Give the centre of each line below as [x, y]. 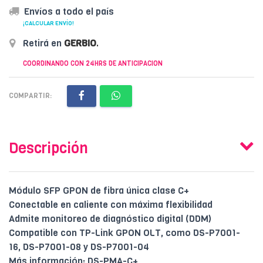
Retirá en [42, 43]
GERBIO [80, 43]
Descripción [48, 148]
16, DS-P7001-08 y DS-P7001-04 [79, 247]
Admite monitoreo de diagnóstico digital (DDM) [110, 218]
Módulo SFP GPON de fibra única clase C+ [99, 190]
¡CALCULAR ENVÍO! [48, 23]
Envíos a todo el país [69, 11]
